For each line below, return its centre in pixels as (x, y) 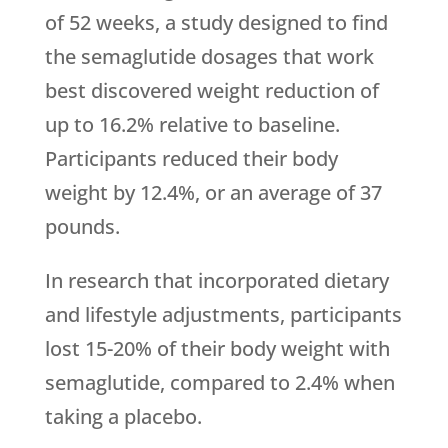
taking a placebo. (123, 417)
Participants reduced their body (191, 159)
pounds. (82, 227)
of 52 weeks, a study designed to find (216, 23)
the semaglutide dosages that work (209, 57)
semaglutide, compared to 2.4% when (219, 383)
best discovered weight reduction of (211, 91)
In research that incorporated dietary (216, 281)
